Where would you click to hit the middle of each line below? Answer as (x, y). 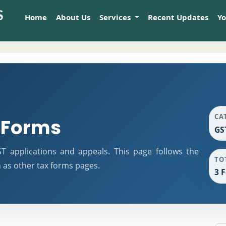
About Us (73, 17)
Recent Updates (178, 17)
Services (116, 17)
